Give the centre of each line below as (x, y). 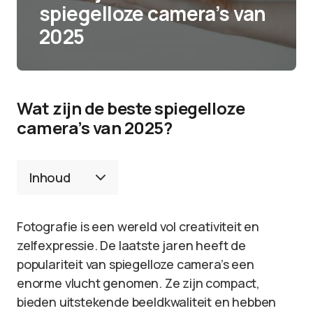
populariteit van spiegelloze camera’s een (136, 264)
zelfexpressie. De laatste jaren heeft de (131, 245)
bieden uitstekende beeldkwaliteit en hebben (147, 302)
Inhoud (50, 177)
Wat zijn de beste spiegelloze (131, 108)
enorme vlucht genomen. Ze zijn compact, (138, 283)
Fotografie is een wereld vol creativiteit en (138, 226)
